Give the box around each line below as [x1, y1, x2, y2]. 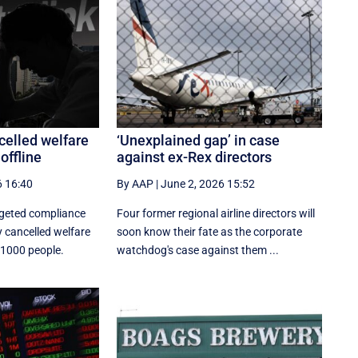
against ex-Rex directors [117, 148, 272, 165]
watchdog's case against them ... [117, 243, 280, 257]
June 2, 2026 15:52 [161, 177, 256, 190]
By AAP [117, 177, 154, 190]
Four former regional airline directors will [117, 206, 316, 220]
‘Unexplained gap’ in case [117, 131, 280, 149]
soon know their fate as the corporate [117, 225, 303, 238]
